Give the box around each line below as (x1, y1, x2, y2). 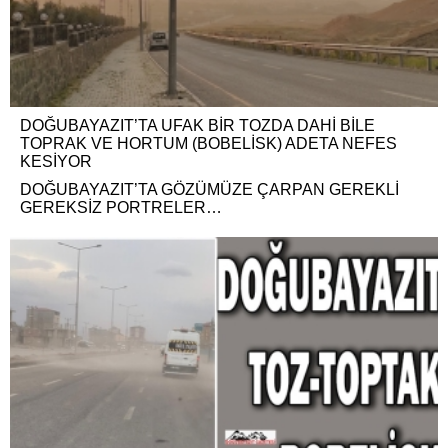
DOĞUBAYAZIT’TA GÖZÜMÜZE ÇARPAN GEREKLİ (20, 181, 399, 199)
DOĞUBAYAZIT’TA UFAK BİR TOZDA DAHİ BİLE (20, 117, 375, 135)
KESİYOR (20, 153, 92, 171)
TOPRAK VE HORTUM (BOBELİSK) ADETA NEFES (20, 135, 397, 153)
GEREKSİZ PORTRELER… (20, 199, 222, 217)
